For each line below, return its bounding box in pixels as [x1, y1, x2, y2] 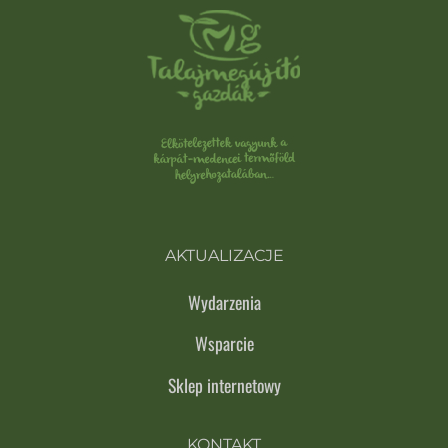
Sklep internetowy [167, 371, 281, 398]
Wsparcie [194, 330, 254, 357]
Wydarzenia [187, 288, 261, 315]
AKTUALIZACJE [164, 245, 284, 265]
